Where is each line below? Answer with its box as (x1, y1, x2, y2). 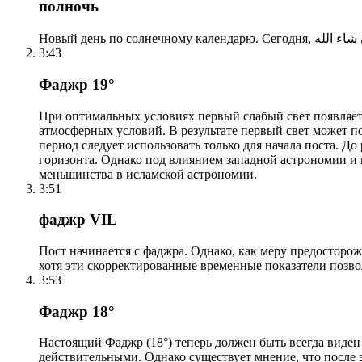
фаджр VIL (39, 211, 117, 229)
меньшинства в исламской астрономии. (39, 166, 257, 181)
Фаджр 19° (39, 75, 115, 93)
